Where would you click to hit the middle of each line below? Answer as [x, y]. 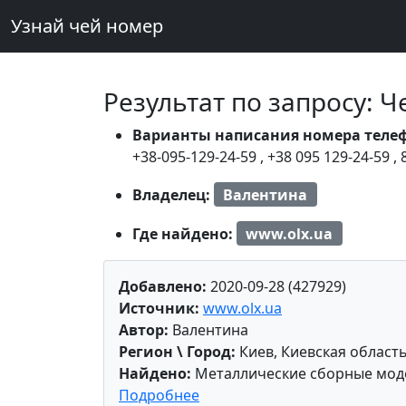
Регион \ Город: [177, 352]
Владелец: [173, 194]
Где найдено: [184, 233]
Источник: [159, 309]
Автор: [144, 330]
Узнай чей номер [87, 26]
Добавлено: [163, 287]
